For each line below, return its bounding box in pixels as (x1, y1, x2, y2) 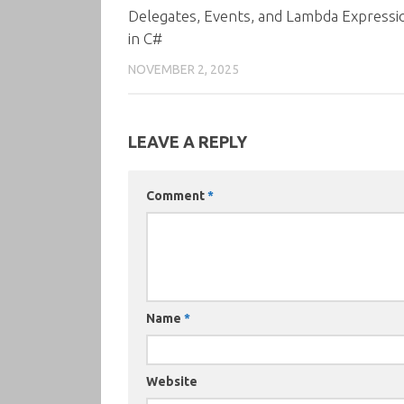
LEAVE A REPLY (128, 133, 247, 151)
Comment (146, 188, 207, 204)
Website (146, 374, 197, 390)
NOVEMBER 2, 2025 (128, 61, 239, 77)
